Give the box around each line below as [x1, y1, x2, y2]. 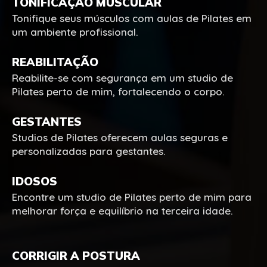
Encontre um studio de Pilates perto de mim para [12, 190, 252, 203]
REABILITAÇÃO [12, 54, 98, 69]
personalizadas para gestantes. [12, 144, 166, 157]
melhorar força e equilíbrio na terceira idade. [12, 204, 233, 217]
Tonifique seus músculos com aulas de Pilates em [12, 11, 252, 24]
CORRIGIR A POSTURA [12, 248, 140, 263]
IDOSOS [12, 173, 57, 188]
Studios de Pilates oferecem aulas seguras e [12, 131, 228, 144]
